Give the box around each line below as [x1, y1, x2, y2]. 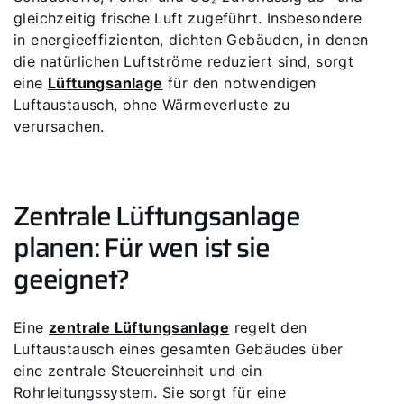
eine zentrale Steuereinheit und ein [14, 362, 262, 380]
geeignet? [14, 258, 130, 300]
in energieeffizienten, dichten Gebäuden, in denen [14, 31, 369, 49]
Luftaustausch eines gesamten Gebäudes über [14, 340, 344, 358]
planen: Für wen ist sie [14, 226, 270, 269]
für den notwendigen [162, 74, 317, 92]
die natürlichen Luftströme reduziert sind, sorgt [14, 52, 354, 70]
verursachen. [14, 117, 105, 135]
